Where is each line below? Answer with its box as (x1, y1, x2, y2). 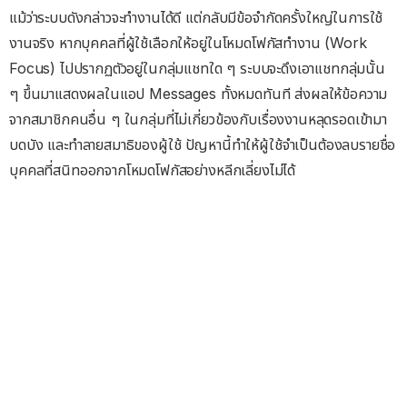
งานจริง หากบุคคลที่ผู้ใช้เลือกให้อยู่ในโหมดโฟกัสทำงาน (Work (9, 34, 367, 53)
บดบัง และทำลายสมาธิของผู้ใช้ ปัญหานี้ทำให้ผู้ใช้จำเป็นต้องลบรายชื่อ (9, 135, 396, 154)
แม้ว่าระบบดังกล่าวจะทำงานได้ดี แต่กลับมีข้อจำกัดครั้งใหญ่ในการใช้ (9, 8, 383, 27)
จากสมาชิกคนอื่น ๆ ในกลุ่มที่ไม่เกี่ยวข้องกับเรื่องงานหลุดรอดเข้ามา (9, 110, 387, 129)
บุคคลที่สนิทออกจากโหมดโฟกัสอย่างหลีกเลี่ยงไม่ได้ (9, 161, 296, 180)
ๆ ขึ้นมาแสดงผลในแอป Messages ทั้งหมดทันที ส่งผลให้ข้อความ (9, 84, 388, 104)
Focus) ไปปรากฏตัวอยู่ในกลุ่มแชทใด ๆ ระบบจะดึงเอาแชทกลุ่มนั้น (9, 59, 385, 78)
